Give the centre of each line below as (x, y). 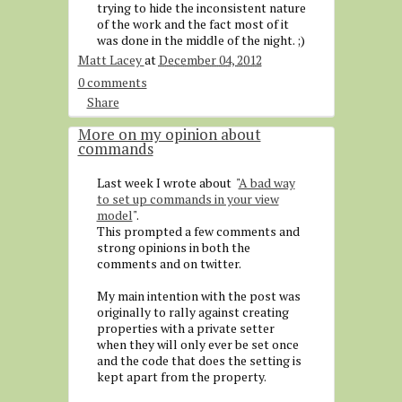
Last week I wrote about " (167, 183)
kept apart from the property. (181, 376)
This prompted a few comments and (198, 231)
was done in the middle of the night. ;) (201, 40)
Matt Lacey (111, 60)
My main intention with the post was (198, 296)
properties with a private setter (185, 328)
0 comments (112, 82)
